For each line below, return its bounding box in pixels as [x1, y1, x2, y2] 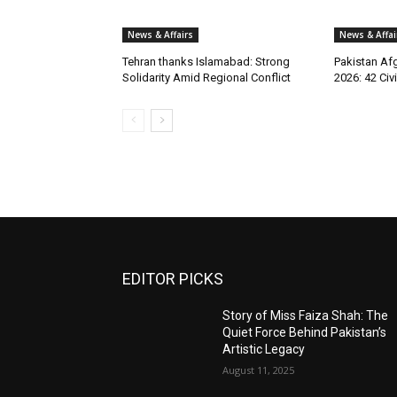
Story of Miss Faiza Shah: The [222, 308, 389, 323]
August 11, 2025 [222, 363, 295, 378]
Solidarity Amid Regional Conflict [122, 71, 291, 85]
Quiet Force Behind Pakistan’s [222, 325, 387, 340]
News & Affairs [128, 28, 193, 42]
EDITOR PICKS [122, 269, 223, 289]
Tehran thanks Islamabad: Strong [122, 55, 290, 69]
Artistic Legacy [222, 342, 306, 357]
